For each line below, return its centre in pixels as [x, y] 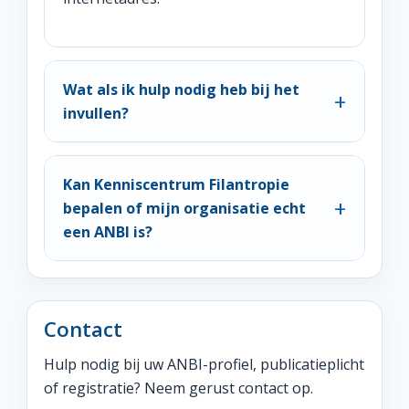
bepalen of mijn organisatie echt [184, 208]
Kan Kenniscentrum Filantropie [176, 184]
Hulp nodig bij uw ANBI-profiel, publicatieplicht [204, 364]
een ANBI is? [108, 232]
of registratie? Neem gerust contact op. [178, 388]
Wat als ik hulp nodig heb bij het [181, 89]
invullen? [96, 113]
